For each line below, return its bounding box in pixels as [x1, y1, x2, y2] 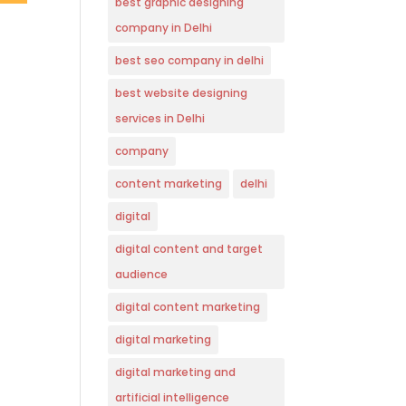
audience [115, 266, 169, 283]
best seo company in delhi [115, 53, 265, 69]
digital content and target [115, 241, 264, 257]
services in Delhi [115, 111, 206, 127]
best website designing [115, 85, 248, 101]
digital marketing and [115, 364, 237, 381]
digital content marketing [115, 299, 261, 315]
